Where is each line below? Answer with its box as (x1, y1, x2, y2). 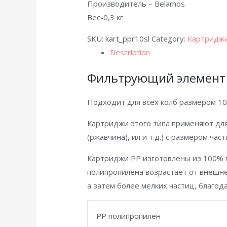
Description (110, 47, 150, 58)
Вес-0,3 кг (87, 12, 124, 23)
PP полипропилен (96, 210, 161, 221)
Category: (152, 33, 188, 44)
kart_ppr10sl (105, 33, 150, 44)
